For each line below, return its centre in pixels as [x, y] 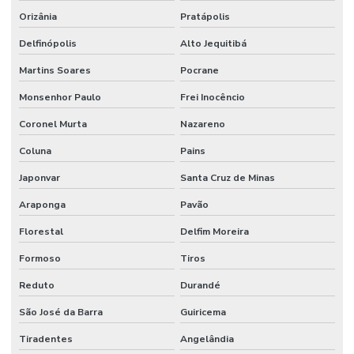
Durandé [200, 285]
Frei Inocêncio [212, 97]
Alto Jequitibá [213, 43]
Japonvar [40, 177]
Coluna [35, 151]
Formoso [40, 258]
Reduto [37, 285]
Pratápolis [205, 16]
